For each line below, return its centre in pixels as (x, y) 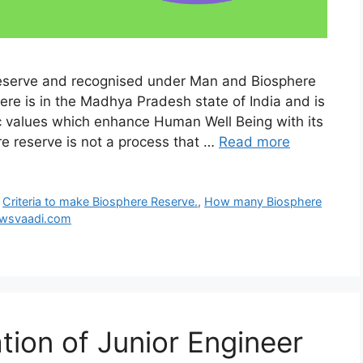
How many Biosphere (263, 202)
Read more (254, 142)
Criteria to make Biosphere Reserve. (100, 202)
